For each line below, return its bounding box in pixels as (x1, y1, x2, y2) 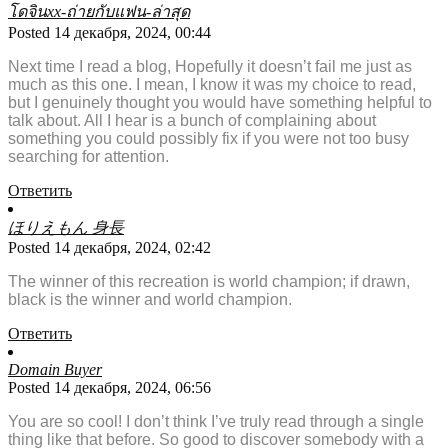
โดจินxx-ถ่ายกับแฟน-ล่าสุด (8, 3, 190, 21)
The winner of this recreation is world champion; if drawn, (8, 273, 410, 291)
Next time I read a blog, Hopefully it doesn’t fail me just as (8, 58, 412, 76)
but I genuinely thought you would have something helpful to (8, 94, 432, 112)
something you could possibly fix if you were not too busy (8, 130, 409, 148)
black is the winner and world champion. (8, 291, 292, 309)
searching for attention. (8, 148, 169, 166)
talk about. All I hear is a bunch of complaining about (8, 112, 376, 130)
